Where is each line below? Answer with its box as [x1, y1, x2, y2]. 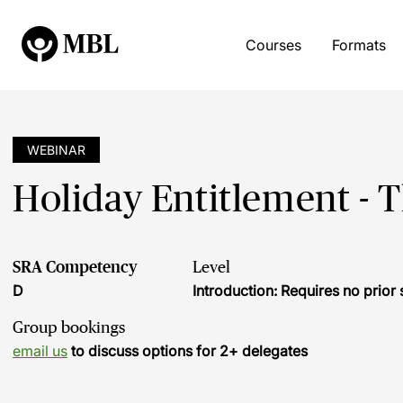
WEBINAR [27, 142, 85, 157]
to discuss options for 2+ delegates [67, 342, 308, 360]
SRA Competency [13, 258, 138, 276]
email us [13, 342, 67, 360]
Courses [245, 36, 301, 54]
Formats [331, 36, 386, 54]
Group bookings [13, 318, 125, 336]
